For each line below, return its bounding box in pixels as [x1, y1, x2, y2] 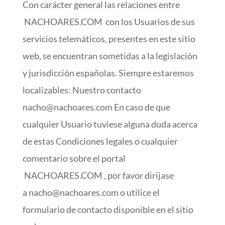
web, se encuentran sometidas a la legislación [22, 50, 197, 61]
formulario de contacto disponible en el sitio [22, 204, 193, 215]
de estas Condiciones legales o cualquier [22, 136, 178, 147]
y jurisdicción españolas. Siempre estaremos [22, 67, 194, 78]
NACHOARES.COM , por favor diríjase [22, 170, 174, 181]
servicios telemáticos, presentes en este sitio [22, 33, 195, 44]
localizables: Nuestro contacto [22, 84, 141, 95]
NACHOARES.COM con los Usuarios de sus [22, 16, 195, 27]
